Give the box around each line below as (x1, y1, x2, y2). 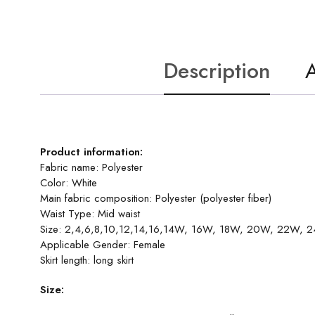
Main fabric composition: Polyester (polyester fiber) (40, 191, 271, 206)
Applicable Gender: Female (40, 237, 165, 252)
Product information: (40, 144, 143, 160)
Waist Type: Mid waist (40, 206, 140, 221)
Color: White (40, 175, 97, 191)
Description (164, 56, 270, 86)
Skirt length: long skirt (40, 252, 134, 268)
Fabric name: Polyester (40, 160, 143, 175)
